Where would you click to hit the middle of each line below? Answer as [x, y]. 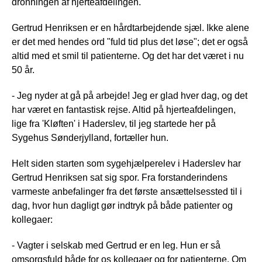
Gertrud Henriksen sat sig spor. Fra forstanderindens [120, 177]
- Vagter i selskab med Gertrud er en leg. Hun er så [116, 245]
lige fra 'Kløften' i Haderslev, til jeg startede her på [114, 123]
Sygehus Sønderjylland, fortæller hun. [90, 137]
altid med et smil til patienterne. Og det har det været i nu [128, 56]
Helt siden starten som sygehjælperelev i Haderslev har [126, 163]
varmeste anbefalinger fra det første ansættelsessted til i [127, 191]
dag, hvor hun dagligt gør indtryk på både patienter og [122, 205]
